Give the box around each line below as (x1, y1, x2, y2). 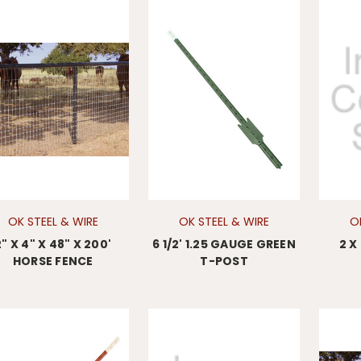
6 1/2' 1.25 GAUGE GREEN (152, 235, 296, 252)
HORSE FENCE (12, 252, 93, 269)
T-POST (200, 252, 248, 269)
